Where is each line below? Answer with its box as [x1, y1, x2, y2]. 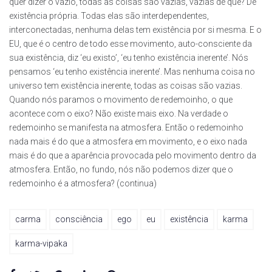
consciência [55, 214, 103, 224]
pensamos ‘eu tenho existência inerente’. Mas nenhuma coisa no [9, 66, 255, 76]
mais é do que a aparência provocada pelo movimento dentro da [9, 150, 256, 160]
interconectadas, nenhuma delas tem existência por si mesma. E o [9, 24, 262, 35]
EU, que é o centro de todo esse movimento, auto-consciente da [9, 38, 252, 49]
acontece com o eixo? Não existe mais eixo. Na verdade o [9, 108, 228, 118]
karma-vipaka [15, 238, 67, 248]
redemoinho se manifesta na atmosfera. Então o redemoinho [9, 122, 243, 132]
